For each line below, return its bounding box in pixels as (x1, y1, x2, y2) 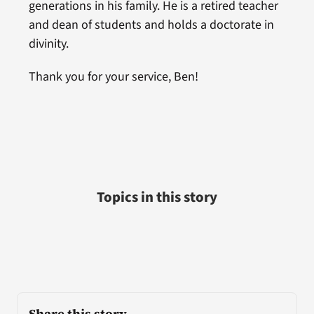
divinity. (28, 34, 69, 53)
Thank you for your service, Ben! (28, 67, 198, 86)
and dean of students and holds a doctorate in (28, 15, 274, 34)
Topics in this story (97, 186, 217, 207)
